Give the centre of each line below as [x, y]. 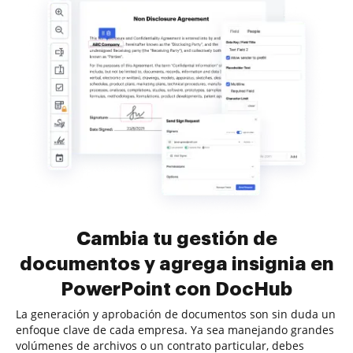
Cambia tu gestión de [176, 239]
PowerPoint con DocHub [176, 289]
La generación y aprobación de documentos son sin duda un [176, 314]
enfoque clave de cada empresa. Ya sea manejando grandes [175, 330]
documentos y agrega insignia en [176, 264]
